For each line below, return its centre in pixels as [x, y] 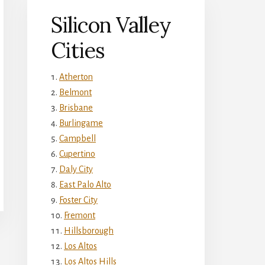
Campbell [77, 138]
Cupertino [77, 153]
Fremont [80, 215]
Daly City [76, 169]
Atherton [76, 77]
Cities [78, 50]
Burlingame [81, 123]
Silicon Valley [111, 25]
